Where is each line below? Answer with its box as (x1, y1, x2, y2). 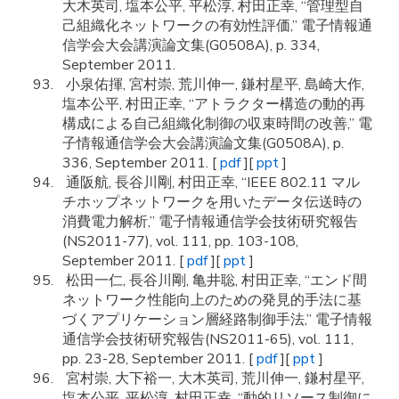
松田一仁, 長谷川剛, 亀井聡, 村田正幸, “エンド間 (62, 271, 367, 290)
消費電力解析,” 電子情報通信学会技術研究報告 (62, 212, 358, 232)
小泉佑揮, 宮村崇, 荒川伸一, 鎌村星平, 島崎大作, (62, 75, 364, 94)
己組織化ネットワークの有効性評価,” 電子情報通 (62, 16, 372, 36)
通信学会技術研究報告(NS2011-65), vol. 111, (62, 330, 354, 349)
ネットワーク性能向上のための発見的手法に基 (62, 290, 362, 310)
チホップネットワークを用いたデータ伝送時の (62, 192, 362, 212)
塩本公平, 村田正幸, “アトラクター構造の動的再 (62, 94, 365, 114)
